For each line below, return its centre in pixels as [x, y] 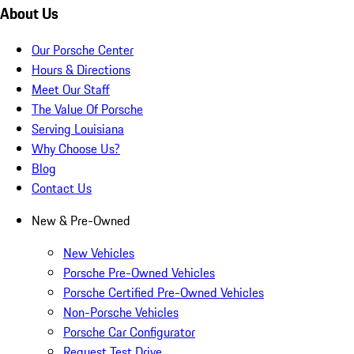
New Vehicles [99, 253]
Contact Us [62, 188]
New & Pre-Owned [81, 221]
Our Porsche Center [83, 50]
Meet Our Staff [71, 90]
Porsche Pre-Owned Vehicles [139, 273]
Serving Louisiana [78, 129]
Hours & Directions [81, 70]
